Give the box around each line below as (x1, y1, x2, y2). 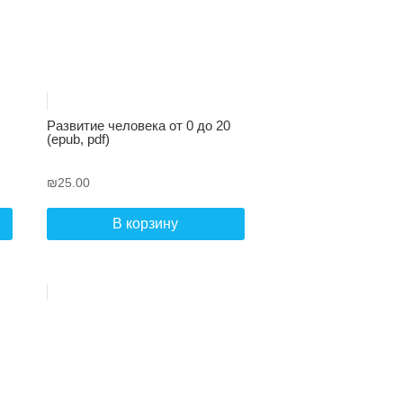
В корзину (112, 216, 179, 232)
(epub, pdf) (46, 131, 110, 147)
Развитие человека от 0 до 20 (46, 118, 230, 133)
